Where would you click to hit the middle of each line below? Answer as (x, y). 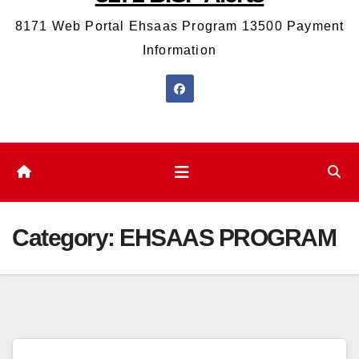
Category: (66, 238)
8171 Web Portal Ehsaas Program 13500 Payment (179, 26)
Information (179, 50)
